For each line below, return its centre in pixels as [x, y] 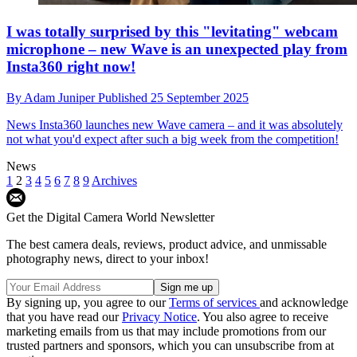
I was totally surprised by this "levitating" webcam [172, 32]
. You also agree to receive [263, 316]
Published [124, 97]
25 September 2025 [200, 97]
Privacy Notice [159, 316]
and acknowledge [304, 302]
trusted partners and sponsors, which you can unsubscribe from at [170, 345]
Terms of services [214, 302]
